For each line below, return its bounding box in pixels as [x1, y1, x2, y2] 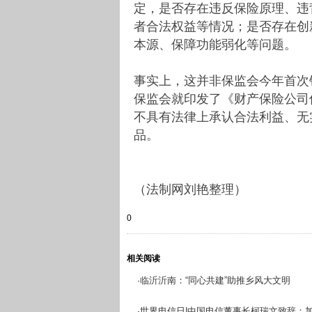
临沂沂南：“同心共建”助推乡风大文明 [140, 274, 290, 286]
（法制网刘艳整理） [134, 182, 247, 196]
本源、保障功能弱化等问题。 [134, 37, 297, 52]
